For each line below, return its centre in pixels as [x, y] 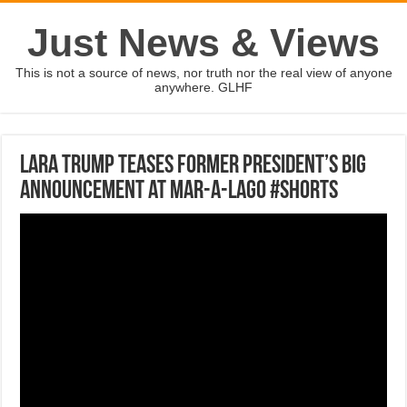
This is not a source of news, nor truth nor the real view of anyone [203, 73]
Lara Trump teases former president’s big [194, 166]
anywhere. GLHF [203, 87]
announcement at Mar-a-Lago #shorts [179, 192]
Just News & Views [203, 43]
